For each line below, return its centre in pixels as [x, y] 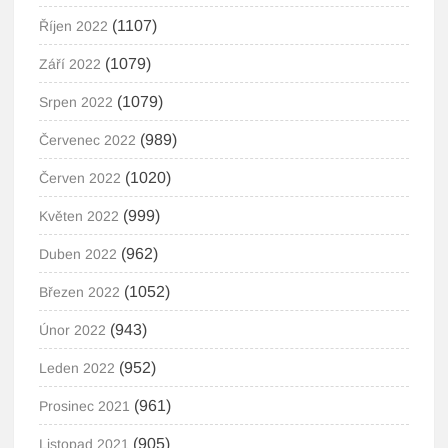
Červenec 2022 [88, 140]
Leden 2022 [77, 368]
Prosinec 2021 [85, 406]
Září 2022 [70, 64]
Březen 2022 [80, 292]
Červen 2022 [80, 178]
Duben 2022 [78, 254]
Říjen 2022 [74, 26]
